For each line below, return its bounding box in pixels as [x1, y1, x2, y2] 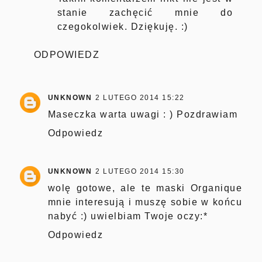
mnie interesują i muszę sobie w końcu [47, 196, 243, 207]
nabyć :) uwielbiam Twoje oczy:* [47, 211, 208, 221]
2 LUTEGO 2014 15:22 [95, 93, 185, 102]
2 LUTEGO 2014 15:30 [95, 167, 185, 175]
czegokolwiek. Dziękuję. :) [57, 21, 188, 32]
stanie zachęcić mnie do [57, 7, 233, 18]
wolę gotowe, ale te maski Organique [47, 182, 243, 193]
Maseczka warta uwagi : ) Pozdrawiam [47, 109, 238, 119]
